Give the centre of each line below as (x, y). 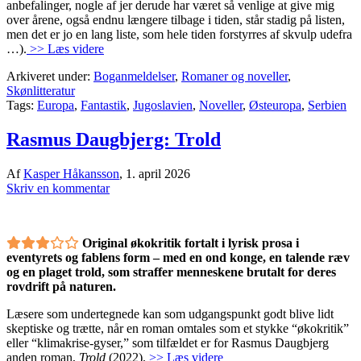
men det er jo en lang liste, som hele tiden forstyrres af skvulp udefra (179, 34)
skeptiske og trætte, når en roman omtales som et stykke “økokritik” (178, 328)
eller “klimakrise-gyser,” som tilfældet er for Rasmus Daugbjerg (168, 342)
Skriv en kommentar (58, 188)
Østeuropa (275, 105)
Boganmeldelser (134, 76)
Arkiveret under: (50, 76)
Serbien (327, 105)
